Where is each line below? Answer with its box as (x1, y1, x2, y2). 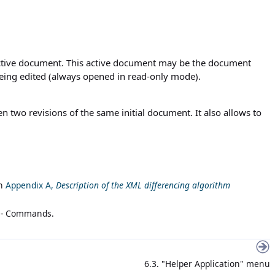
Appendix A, (6, 179, 56, 191)
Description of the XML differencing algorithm (56, 179, 230, 191)
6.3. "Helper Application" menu (142, 257, 270, 269)
